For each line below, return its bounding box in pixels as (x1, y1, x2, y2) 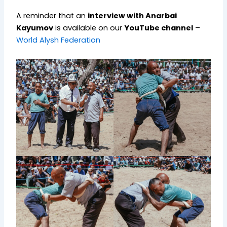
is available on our (53, 22, 125, 33)
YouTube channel (124, 22, 194, 33)
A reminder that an (16, 10, 88, 21)
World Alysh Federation (16, 34, 101, 45)
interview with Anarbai (88, 10, 177, 21)
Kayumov (16, 22, 54, 33)
